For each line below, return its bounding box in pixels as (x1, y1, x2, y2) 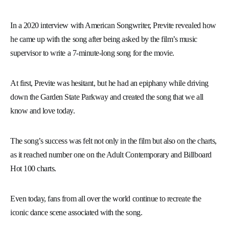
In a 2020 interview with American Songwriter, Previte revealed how (10, 21, 216, 30)
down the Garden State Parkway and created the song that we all (10, 93, 203, 101)
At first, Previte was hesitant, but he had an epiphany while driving (10, 79, 209, 87)
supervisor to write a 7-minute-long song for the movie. (10, 49, 174, 57)
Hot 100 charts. (10, 164, 56, 173)
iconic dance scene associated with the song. (10, 208, 143, 217)
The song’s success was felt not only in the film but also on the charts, (10, 136, 217, 145)
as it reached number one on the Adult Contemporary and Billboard (10, 150, 212, 159)
